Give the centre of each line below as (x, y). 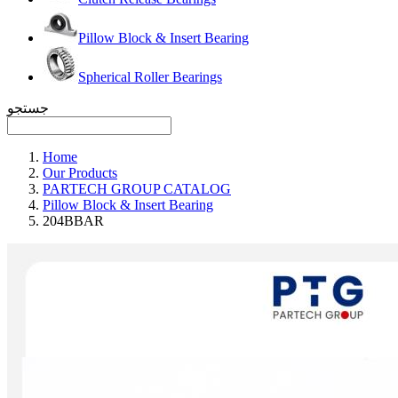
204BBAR (73, 221)
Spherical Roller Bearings (150, 77)
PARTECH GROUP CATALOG (137, 189)
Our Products (80, 173)
